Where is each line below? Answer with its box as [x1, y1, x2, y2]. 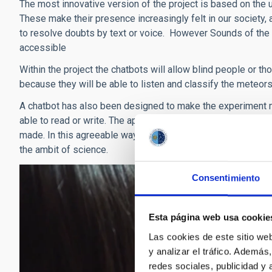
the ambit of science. [19, 144, 108, 156]
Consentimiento [191, 172, 260, 183]
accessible [19, 42, 66, 54]
